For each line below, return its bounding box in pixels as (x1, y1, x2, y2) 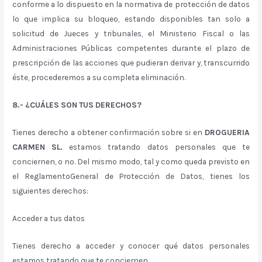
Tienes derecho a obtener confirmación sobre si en (12, 127, 205, 137)
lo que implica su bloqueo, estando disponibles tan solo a (12, 14, 250, 24)
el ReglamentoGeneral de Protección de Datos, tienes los (12, 171, 250, 181)
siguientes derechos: (12, 186, 89, 196)
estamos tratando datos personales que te (63, 142, 250, 152)
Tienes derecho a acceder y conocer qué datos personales (12, 240, 250, 250)
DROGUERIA (204, 127, 250, 137)
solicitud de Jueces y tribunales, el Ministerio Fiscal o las (12, 29, 250, 39)
